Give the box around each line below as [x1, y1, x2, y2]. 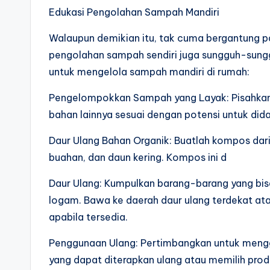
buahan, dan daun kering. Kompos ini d [49, 151, 227, 163]
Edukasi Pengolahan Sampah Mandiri [49, 5, 219, 18]
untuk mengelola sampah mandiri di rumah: [49, 65, 250, 78]
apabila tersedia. [49, 210, 128, 223]
